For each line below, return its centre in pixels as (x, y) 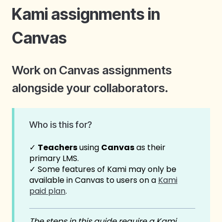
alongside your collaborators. (90, 88)
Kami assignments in (86, 14)
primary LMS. (54, 159)
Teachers (57, 148)
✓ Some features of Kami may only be (103, 169)
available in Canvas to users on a (94, 180)
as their (150, 148)
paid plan (47, 191)
